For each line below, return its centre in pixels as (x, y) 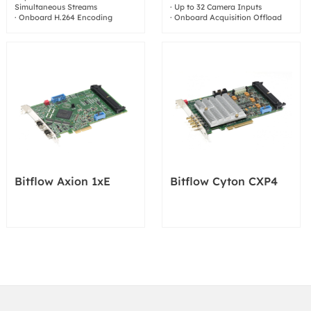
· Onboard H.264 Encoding (64, 17)
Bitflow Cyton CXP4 (224, 181)
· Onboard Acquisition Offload (226, 17)
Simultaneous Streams (56, 7)
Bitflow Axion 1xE (63, 181)
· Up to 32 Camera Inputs (216, 7)
